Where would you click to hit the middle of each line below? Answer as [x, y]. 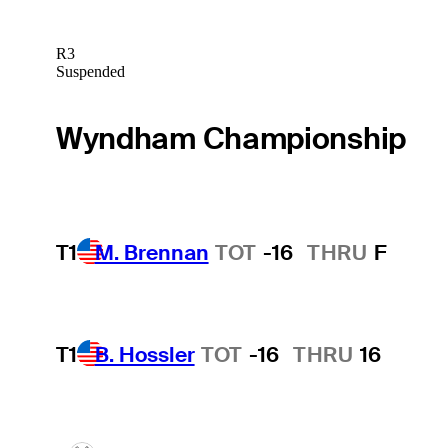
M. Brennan [151, 253]
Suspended [90, 71]
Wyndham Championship [230, 139]
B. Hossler [144, 354]
